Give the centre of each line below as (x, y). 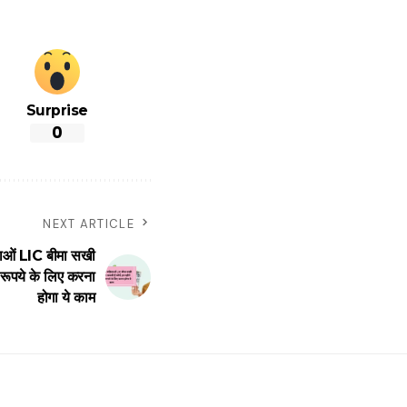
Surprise (57, 110)
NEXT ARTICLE (89, 224)
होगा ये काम (65, 298)
